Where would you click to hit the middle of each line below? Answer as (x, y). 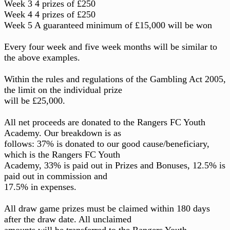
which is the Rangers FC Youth (62, 154)
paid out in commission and (56, 176)
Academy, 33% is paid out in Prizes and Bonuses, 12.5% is (115, 165)
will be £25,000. (35, 100)
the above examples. (42, 57)
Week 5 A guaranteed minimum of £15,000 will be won (108, 25)
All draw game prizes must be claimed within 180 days (107, 208)
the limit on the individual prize (63, 90)
